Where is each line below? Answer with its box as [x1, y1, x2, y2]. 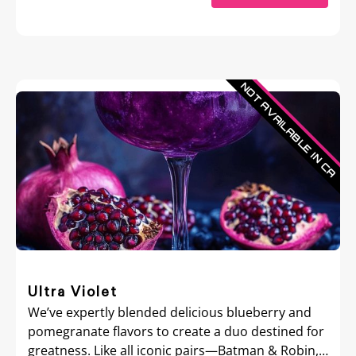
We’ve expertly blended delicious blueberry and [28, 304, 311, 321]
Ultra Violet [28, 284, 118, 299]
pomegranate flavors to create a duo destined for [28, 323, 324, 340]
